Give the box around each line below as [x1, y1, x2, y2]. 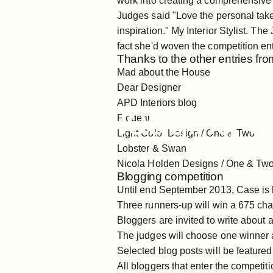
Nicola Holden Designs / [117, 158, 226, 169]
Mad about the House [117, 67, 211, 77]
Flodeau [117, 113, 154, 123]
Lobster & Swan [117, 143, 186, 154]
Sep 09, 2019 [10, 77, 55, 87]
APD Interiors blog [117, 97, 197, 108]
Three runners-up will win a [117, 200, 238, 210]
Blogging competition [117, 170, 224, 183]
